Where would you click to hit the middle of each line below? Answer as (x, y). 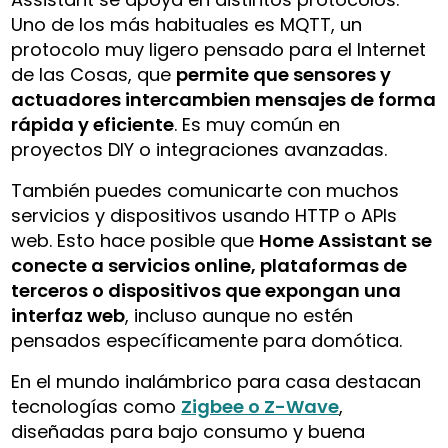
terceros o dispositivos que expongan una (206, 290)
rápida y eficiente (93, 124)
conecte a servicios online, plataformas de (209, 265)
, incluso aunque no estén (239, 315)
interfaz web (68, 315)
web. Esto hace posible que (135, 240)
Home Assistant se (346, 240)
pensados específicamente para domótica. (207, 340)
